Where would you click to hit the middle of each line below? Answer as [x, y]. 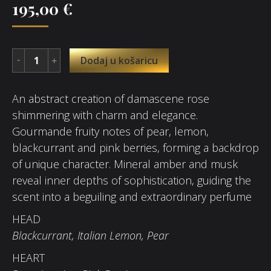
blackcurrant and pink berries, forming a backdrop [135, 147]
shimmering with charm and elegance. [105, 115]
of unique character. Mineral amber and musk [125, 164]
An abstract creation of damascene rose [111, 98]
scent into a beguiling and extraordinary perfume [132, 196]
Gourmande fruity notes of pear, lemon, [110, 131]
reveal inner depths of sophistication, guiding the [132, 180]
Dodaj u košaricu [119, 60]
